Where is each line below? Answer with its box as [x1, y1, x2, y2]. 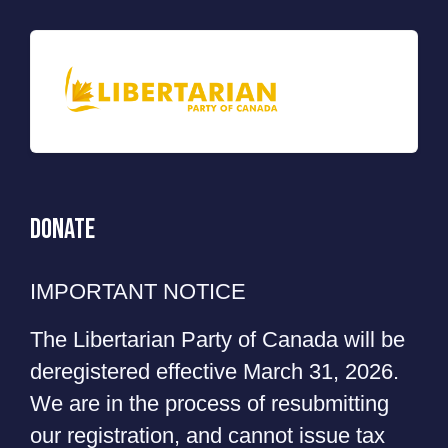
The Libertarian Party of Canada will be [30, 326, 405, 352]
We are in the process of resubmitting [30, 390, 389, 416]
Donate [30, 212, 95, 246]
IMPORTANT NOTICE [30, 278, 246, 304]
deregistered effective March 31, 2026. [30, 358, 399, 384]
